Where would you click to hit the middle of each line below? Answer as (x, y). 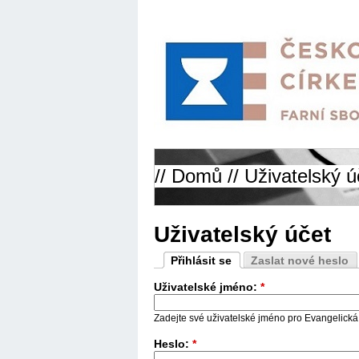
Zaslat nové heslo (300, 261)
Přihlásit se (201, 261)
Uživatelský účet (242, 235)
